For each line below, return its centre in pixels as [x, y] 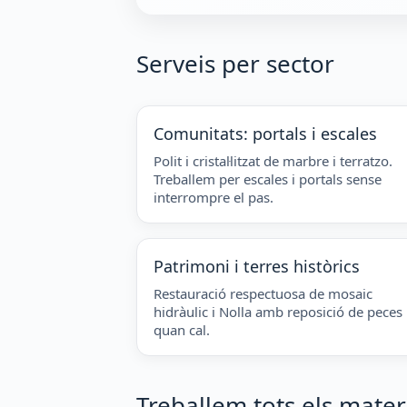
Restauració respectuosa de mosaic [263, 293]
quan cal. [182, 329]
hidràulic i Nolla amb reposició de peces [278, 311]
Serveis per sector [235, 63]
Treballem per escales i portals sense [268, 179]
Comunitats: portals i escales [265, 133]
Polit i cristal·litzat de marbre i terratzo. [273, 160]
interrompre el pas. [213, 197]
